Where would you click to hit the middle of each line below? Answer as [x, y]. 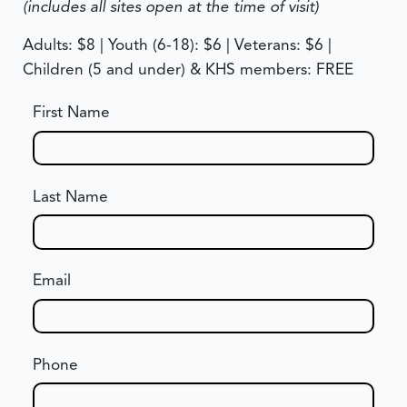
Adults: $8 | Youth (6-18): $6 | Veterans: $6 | [178, 44]
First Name [71, 112]
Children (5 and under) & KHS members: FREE [189, 69]
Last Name [70, 196]
